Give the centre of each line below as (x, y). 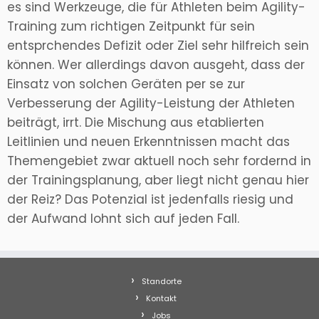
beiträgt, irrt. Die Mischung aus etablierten (136, 123)
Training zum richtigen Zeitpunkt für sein (131, 27)
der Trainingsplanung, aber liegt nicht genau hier (158, 181)
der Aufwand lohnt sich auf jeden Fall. (123, 219)
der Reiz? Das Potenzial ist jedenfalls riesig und (150, 200)
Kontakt (161, 299)
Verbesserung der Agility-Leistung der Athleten (151, 104)
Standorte (161, 282)
